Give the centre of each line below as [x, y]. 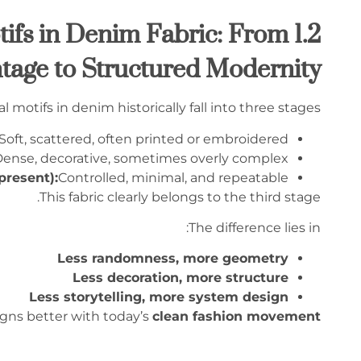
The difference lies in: [255, 227]
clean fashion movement [237, 317]
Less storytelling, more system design [159, 297]
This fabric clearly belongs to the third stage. [180, 197]
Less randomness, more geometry [173, 259]
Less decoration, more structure [180, 278]
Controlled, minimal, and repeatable [173, 177]
